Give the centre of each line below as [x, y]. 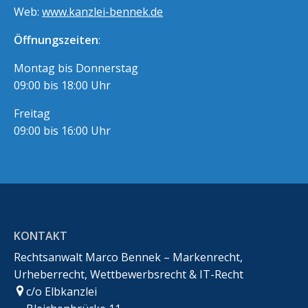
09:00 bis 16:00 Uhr [62, 130]
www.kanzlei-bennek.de [102, 11]
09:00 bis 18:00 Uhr [62, 85]
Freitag [32, 113]
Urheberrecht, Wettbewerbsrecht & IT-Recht [129, 274]
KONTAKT [41, 235]
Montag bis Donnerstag [76, 68]
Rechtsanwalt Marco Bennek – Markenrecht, [128, 257]
